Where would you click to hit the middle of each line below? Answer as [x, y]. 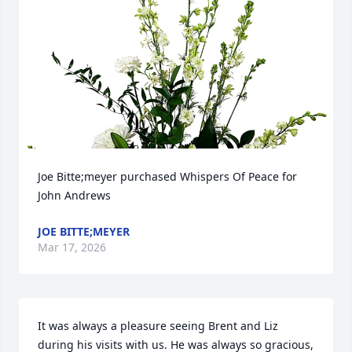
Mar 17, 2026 [72, 247]
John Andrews [74, 195]
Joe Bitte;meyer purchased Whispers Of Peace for [167, 176]
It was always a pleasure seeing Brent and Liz [158, 326]
